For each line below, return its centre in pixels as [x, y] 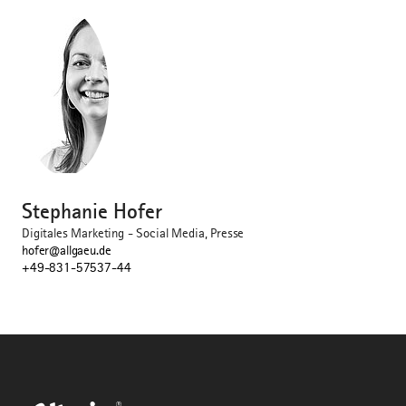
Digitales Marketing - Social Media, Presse [133, 233]
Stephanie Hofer [92, 212]
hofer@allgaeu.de [67, 251]
